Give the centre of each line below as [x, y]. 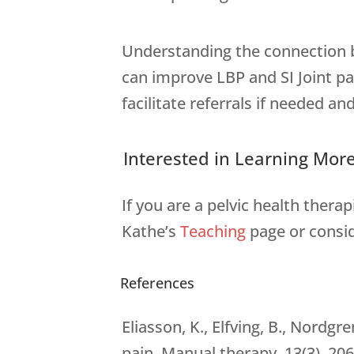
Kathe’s [151, 231]
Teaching [213, 231]
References [158, 282]
